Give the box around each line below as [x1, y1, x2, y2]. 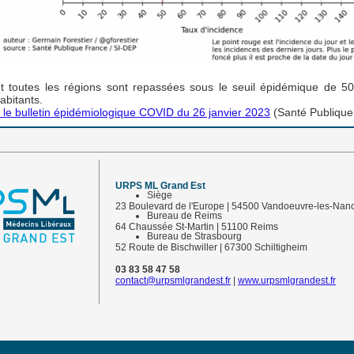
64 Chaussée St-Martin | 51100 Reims [115, 221, 278, 232]
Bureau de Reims [147, 210, 222, 221]
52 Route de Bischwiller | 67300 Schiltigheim [115, 242, 307, 253]
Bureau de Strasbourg [147, 231, 242, 242]
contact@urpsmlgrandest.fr [115, 275, 231, 286]
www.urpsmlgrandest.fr [238, 275, 336, 286]
